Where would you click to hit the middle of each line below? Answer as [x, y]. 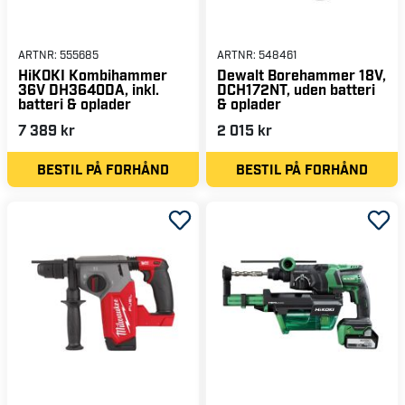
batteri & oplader [75, 103]
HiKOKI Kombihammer [93, 74]
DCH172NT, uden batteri [296, 89]
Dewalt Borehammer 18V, [301, 74]
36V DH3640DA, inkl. [89, 89]
